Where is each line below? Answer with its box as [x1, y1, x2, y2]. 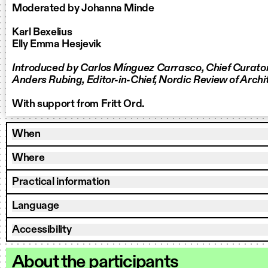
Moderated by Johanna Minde [12, 3, 154, 14]
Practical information [12, 176, 110, 187]
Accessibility [12, 224, 72, 235]
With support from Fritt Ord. [12, 99, 145, 109]
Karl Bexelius [12, 27, 72, 38]
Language [12, 200, 60, 211]
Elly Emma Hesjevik [12, 39, 101, 50]
